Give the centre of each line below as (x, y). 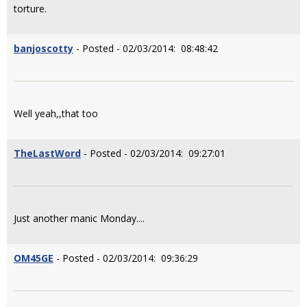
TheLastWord (47, 153)
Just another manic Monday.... (79, 218)
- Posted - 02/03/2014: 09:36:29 (126, 258)
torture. (30, 9)
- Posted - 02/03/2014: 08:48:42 (146, 48)
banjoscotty (44, 48)
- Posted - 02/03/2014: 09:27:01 (153, 153)
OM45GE (34, 258)
